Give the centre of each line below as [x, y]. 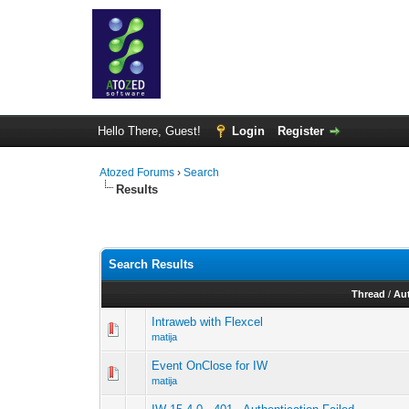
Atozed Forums [137, 173]
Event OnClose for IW [210, 366]
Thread [369, 294]
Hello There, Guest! [151, 131]
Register [300, 131]
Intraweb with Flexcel [208, 322]
